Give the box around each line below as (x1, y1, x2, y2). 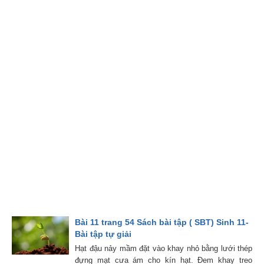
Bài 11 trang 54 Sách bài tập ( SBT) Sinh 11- (75, 217, 249, 227)
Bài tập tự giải (75, 229, 132, 239)
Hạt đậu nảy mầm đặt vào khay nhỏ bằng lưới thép (75, 244, 252, 253)
